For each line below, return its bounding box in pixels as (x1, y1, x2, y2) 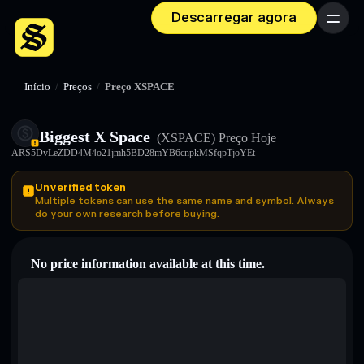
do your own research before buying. (35, 207, 219, 220)
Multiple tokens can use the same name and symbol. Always (35, 194, 334, 207)
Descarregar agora (171, 10, 297, 26)
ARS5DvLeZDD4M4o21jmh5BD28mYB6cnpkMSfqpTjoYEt (11, 147, 255, 158)
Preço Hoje (215, 131, 276, 145)
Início (24, 81, 50, 93)
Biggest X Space (39, 128, 150, 145)
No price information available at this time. (31, 257, 265, 271)
